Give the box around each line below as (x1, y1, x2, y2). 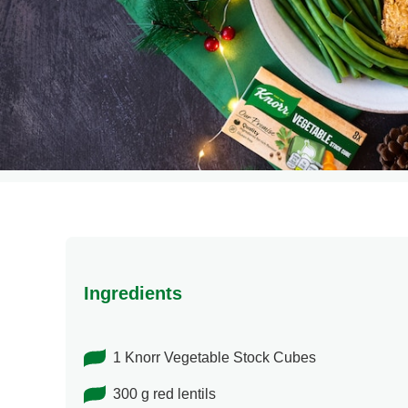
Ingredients (84, 283, 182, 304)
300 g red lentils (113, 386, 216, 403)
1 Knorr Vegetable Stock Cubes (113, 350, 316, 366)
